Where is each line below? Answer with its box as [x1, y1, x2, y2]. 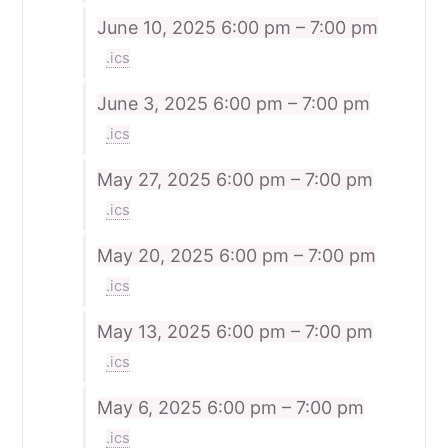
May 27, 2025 [96, 169, 216, 191]
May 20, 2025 [96, 245, 219, 267]
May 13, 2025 [96, 321, 216, 343]
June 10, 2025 [96, 17, 221, 39]
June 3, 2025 [96, 93, 213, 115]
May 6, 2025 [96, 397, 207, 419]
